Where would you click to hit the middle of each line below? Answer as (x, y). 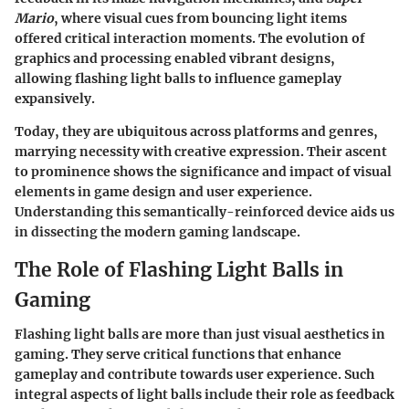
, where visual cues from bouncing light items (200, 18)
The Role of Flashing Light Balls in (179, 269)
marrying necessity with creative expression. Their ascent (201, 151)
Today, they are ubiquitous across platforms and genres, (196, 131)
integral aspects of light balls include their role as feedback (204, 394)
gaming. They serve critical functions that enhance (178, 354)
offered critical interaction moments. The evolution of (190, 38)
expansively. (55, 98)
